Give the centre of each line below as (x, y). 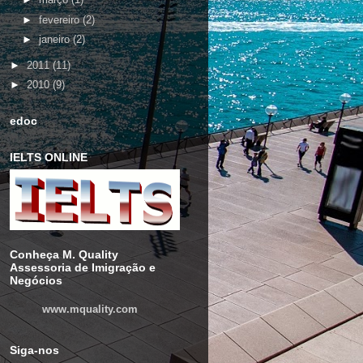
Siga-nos (34, 350)
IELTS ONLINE (48, 157)
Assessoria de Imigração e (82, 267)
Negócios (36, 280)
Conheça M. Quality (64, 254)
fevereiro (61, 19)
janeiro (56, 40)
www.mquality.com (90, 309)
